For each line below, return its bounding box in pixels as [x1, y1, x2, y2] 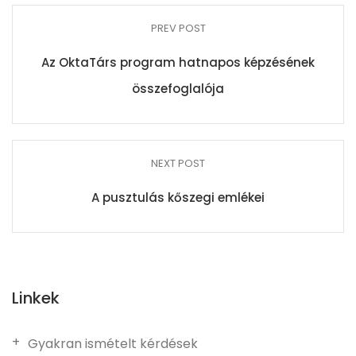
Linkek [12, 287, 60, 309]
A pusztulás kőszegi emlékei [91, 189, 265, 206]
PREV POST [150, 21, 206, 36]
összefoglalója [132, 80, 224, 97]
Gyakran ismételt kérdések [28, 335, 198, 353]
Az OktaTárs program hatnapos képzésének [41, 54, 315, 71]
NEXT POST [151, 156, 205, 171]
